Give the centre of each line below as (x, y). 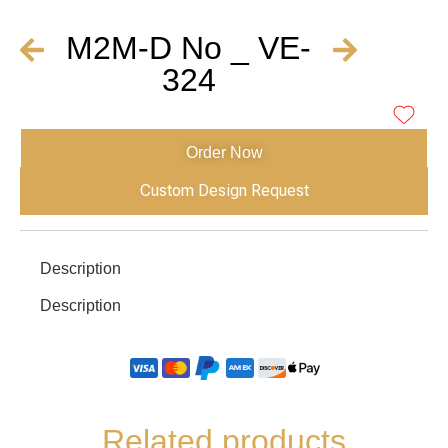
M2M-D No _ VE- (189, 47)
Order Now (224, 152)
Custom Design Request (224, 190)
